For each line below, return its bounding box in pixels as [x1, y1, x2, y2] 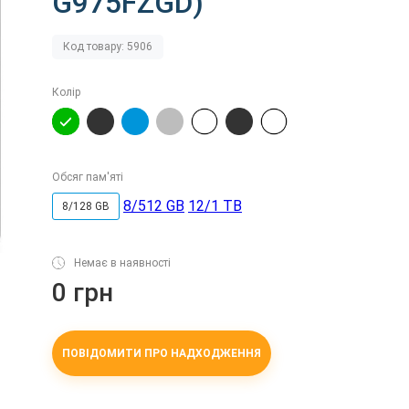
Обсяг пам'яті [52, 171, 123, 184]
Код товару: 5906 [63, 40, 152, 54]
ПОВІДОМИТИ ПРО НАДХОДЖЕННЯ [62, 346, 261, 360]
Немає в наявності [74, 256, 171, 269]
